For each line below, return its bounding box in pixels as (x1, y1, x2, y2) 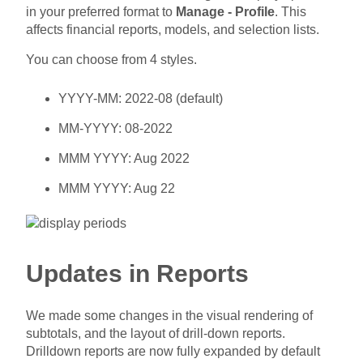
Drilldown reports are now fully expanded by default (26, 344, 321, 358)
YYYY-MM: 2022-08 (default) (58, 91, 224, 105)
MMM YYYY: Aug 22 (58, 181, 176, 195)
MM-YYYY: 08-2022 (58, 121, 173, 135)
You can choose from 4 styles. (26, 52, 198, 66)
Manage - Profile (176, 4, 275, 19)
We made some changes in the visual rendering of (26, 308, 314, 322)
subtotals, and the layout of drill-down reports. (26, 326, 286, 340)
